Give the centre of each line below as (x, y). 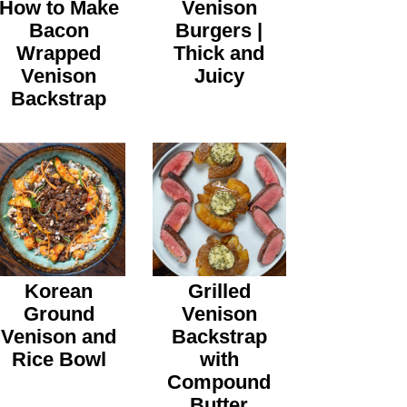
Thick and (219, 54)
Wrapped (59, 54)
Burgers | (219, 31)
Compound (219, 382)
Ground (59, 314)
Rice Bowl (59, 360)
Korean (59, 292)
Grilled (219, 292)
